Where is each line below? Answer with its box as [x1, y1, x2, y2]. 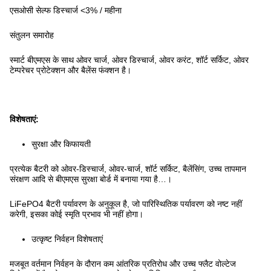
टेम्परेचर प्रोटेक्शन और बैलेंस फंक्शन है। [10, 65, 131, 75]
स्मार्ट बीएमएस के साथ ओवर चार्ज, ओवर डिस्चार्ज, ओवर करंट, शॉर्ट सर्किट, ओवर [10, 55, 249, 65]
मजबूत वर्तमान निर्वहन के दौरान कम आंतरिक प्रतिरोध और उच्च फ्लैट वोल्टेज [10, 259, 236, 269]
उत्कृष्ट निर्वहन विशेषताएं [31, 234, 103, 244]
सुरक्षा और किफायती [31, 139, 91, 149]
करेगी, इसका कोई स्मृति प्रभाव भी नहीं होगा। [10, 209, 143, 219]
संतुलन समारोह [10, 30, 54, 40]
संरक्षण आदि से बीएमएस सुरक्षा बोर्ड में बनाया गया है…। [10, 174, 172, 184]
